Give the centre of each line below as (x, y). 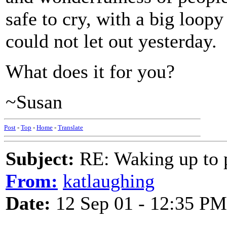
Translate (70, 127)
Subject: (40, 159)
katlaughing (109, 181)
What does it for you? (90, 71)
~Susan (34, 102)
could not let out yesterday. (111, 41)
